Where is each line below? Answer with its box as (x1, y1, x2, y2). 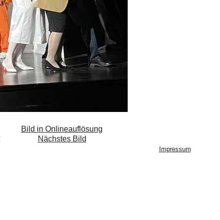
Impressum (159, 145, 191, 153)
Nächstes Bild (37, 134, 86, 143)
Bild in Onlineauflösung (21, 124, 103, 133)
